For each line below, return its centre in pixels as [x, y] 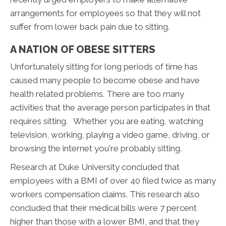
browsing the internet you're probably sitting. [96, 148]
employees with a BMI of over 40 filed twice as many [113, 180]
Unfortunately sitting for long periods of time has [104, 66]
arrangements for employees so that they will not [105, 13]
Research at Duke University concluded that [95, 167]
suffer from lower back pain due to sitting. [90, 26]
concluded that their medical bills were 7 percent [103, 208]
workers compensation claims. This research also [105, 194]
